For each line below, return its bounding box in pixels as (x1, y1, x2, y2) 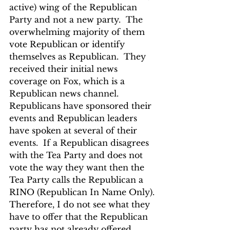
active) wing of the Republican (9, 2, 140, 12)
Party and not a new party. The (9, 14, 145, 25)
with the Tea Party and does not (9, 150, 145, 160)
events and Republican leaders (9, 113, 140, 123)
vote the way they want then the (9, 162, 147, 172)
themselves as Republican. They (9, 51, 148, 62)
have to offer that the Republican (9, 212, 150, 222)
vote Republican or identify (9, 39, 127, 49)
